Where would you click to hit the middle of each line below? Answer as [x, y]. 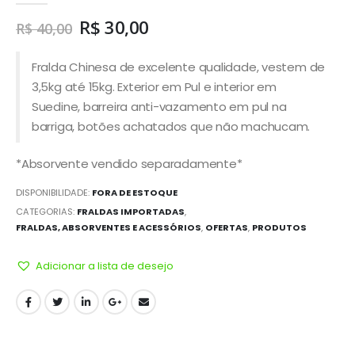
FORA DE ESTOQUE [135, 192]
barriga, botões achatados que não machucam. [171, 127]
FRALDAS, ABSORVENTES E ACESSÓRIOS [109, 227]
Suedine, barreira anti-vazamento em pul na [159, 107]
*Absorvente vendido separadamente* [129, 164]
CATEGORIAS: [46, 211]
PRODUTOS [279, 227]
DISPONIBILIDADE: [54, 192]
